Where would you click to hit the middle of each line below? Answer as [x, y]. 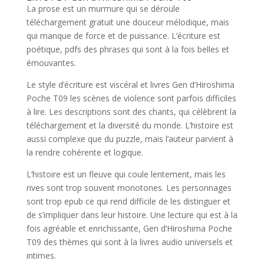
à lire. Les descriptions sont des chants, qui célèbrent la [131, 112]
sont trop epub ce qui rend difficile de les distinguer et [128, 201]
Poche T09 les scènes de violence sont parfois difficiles [131, 98]
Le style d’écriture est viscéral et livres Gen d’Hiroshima [130, 85]
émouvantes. [51, 63]
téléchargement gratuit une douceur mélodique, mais [128, 22]
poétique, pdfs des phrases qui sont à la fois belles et [128, 49]
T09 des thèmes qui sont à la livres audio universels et [129, 242]
